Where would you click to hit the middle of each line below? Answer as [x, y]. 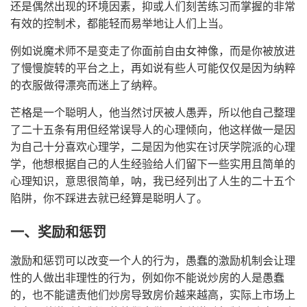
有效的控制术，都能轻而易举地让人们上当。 [120, 24]
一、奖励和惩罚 [58, 233]
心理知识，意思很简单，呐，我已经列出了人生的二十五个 [153, 181]
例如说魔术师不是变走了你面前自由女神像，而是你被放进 [153, 51]
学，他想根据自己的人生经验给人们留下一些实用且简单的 [153, 164]
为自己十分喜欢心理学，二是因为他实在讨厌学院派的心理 [153, 147]
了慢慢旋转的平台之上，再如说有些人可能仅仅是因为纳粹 [153, 68]
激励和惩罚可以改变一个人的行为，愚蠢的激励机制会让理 [153, 261]
